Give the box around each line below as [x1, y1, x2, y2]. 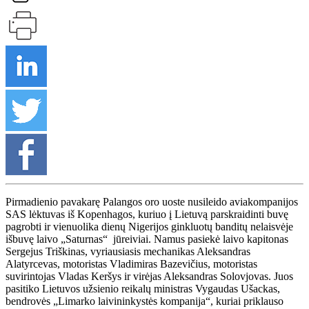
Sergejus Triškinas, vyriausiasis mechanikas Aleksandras [6, 245, 250, 257]
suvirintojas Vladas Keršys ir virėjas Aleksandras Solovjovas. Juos [6, 270, 293, 282]
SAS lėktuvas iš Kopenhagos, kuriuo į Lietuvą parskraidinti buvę [6, 208, 288, 220]
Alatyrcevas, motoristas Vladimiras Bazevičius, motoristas [6, 257, 257, 270]
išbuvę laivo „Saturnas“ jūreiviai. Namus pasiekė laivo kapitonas [6, 232, 288, 245]
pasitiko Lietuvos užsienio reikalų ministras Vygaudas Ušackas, [6, 282, 280, 295]
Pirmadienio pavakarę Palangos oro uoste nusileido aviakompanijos [6, 195, 298, 208]
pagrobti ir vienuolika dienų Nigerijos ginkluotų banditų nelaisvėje [6, 220, 293, 232]
